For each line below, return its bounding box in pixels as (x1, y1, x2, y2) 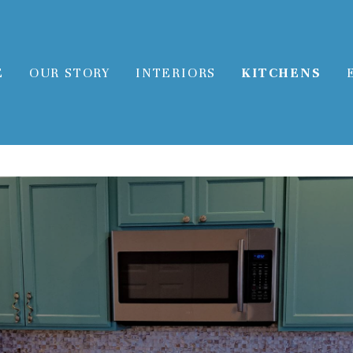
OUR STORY (28, 64, 110, 81)
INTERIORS (135, 64, 217, 81)
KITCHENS (241, 64, 321, 81)
